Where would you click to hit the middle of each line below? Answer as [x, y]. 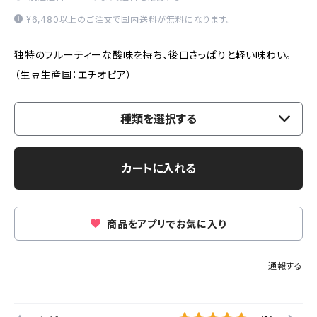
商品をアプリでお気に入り [165, 224]
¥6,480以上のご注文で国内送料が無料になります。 [128, 19]
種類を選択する [158, 119]
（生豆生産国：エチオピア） [73, 75]
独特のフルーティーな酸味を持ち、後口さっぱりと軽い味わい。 [153, 55]
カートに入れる [158, 168]
